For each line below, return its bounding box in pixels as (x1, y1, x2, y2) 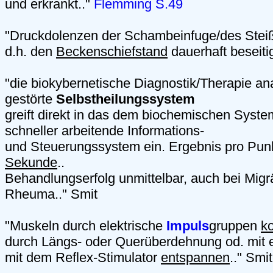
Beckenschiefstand (56, 44, 168, 60)
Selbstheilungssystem (56, 91, 195, 107)
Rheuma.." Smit (5, 186, 97, 202)
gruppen (209, 218, 261, 234)
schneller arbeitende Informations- (5, 123, 204, 139)
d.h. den (5, 44, 56, 60)
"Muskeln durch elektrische (5, 218, 166, 234)
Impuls (166, 218, 209, 234)
